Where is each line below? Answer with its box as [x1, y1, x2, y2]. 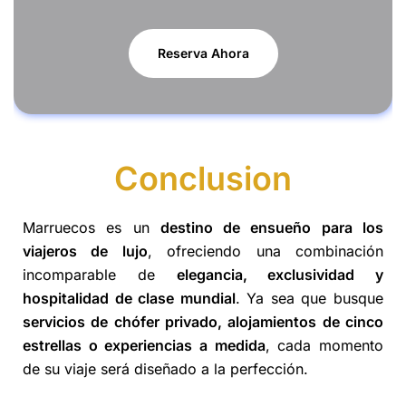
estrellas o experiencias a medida [23, 336, 266, 355]
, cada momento [265, 336, 384, 355]
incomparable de [23, 266, 177, 285]
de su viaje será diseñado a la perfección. [23, 360, 308, 379]
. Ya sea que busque [235, 289, 384, 308]
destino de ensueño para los [159, 218, 384, 237]
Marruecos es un [23, 218, 160, 237]
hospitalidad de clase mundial [23, 289, 236, 308]
